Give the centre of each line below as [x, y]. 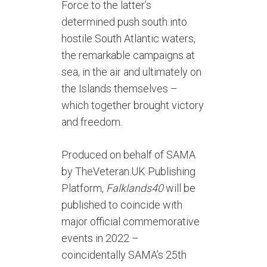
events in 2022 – [100, 238]
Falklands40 [135, 188]
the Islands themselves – [120, 89]
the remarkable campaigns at [128, 55]
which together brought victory [133, 105]
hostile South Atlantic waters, [129, 39]
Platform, [84, 188]
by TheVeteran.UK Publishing [129, 172]
